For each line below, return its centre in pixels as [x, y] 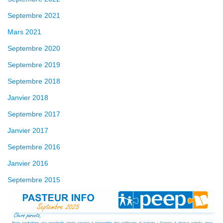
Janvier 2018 [28, 98]
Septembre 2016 [34, 147]
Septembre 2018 [34, 81]
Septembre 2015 [34, 180]
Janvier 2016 [28, 163]
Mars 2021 [24, 32]
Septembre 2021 [34, 15]
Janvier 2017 [28, 130]
